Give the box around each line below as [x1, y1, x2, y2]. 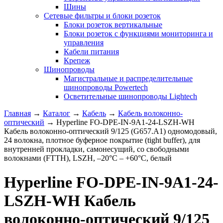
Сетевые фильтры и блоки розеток [44, 11, 161, 20]
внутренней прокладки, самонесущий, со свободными [4, 144, 189, 153]
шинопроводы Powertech [64, 83, 148, 92]
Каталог [43, 109, 70, 117]
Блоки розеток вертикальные [64, 20, 162, 29]
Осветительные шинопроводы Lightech [64, 92, 197, 101]
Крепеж [64, 56, 90, 65]
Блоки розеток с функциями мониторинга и [64, 29, 213, 38]
